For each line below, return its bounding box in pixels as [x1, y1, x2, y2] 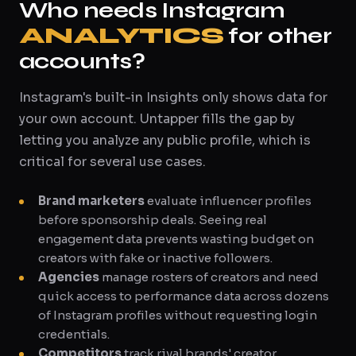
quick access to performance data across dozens [38, 288, 329, 304]
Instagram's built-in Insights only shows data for [19, 89, 327, 106]
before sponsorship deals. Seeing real [38, 212, 267, 227]
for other [222, 22, 332, 49]
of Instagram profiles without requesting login [38, 308, 317, 323]
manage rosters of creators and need [99, 269, 319, 284]
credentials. [38, 327, 110, 342]
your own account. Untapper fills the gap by [19, 110, 295, 127]
